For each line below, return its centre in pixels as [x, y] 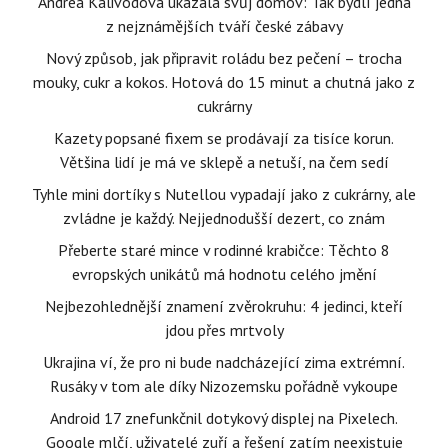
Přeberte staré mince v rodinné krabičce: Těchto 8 [224, 250]
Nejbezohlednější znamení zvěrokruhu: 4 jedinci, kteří [224, 306]
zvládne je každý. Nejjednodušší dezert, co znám [224, 218]
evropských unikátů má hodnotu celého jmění [224, 274]
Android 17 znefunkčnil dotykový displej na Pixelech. [224, 418]
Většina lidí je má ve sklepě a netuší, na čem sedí [224, 162]
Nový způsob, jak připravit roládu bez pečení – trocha [224, 58]
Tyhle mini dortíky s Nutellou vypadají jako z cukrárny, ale [224, 194]
